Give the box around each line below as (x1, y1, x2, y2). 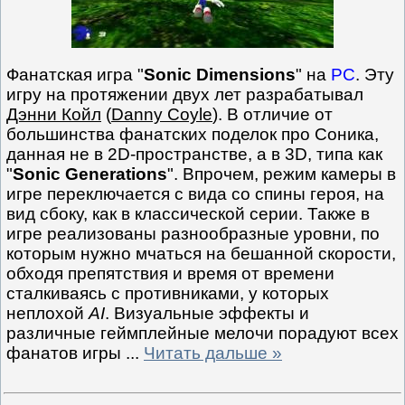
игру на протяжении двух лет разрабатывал (6, 84, 363, 104)
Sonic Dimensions (144, 64, 296, 84)
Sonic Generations (13, 164, 167, 184)
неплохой (6, 303, 89, 323)
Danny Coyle (111, 104, 212, 124)
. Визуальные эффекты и (105, 303, 309, 323)
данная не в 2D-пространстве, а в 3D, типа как (6, 144, 382, 164)
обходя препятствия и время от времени (6, 263, 334, 283)
